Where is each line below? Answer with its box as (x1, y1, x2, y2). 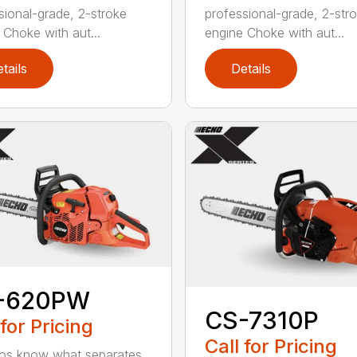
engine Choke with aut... (204, 24, 344, 41)
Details (230, 60, 271, 76)
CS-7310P (204, 305, 319, 335)
